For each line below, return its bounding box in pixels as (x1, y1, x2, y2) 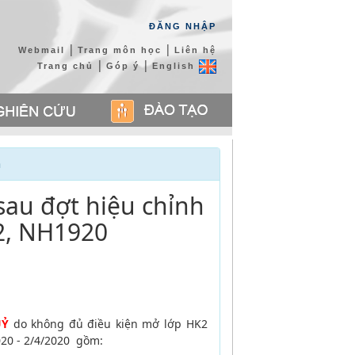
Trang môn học (77, 45, 162, 55)
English (151, 61, 199, 71)
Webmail (17, 45, 65, 55)
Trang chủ (36, 61, 94, 71)
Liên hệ (174, 45, 216, 55)
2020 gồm (44, 333, 100, 348)
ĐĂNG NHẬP (148, 21, 216, 31)
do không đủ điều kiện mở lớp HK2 (9, 316, 208, 331)
